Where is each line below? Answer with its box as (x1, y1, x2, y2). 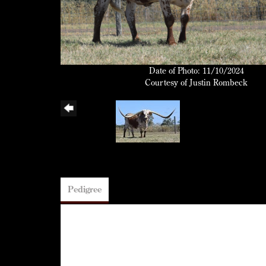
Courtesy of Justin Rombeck (145, 77, 248, 88)
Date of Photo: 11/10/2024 (148, 65, 244, 77)
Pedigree (68, 184, 102, 195)
